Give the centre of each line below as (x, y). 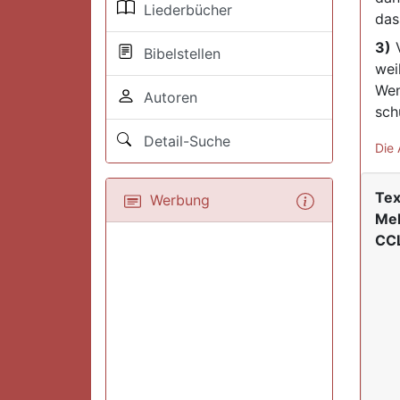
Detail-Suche (183, 141)
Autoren (166, 97)
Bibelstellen (178, 53)
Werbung (176, 200)
